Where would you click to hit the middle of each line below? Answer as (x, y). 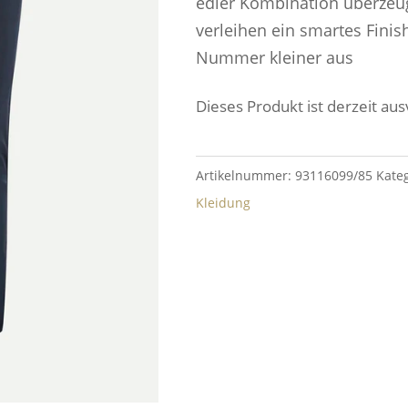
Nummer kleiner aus (274, 57)
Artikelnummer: (245, 175)
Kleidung (223, 203)
